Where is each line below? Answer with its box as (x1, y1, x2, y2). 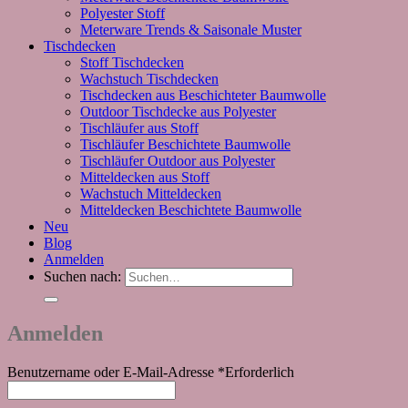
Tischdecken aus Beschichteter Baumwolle (80, 87, 326, 104)
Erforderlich (225, 364, 294, 380)
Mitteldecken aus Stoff (80, 169, 209, 186)
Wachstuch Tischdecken (80, 71, 219, 87)
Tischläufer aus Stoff (80, 120, 199, 137)
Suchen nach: (44, 269, 121, 285)
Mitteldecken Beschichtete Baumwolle (80, 202, 301, 219)
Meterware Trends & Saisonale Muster (80, 22, 301, 38)
